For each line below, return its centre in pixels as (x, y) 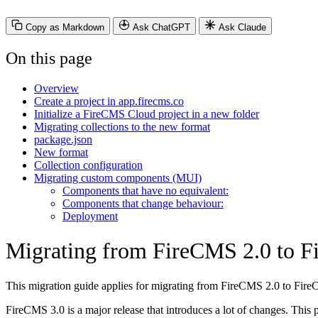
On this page (49, 58)
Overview (56, 88)
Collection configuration (88, 165)
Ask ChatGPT (161, 27)
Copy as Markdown (65, 27)
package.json (63, 139)
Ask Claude (242, 27)
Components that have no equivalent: (146, 190)
